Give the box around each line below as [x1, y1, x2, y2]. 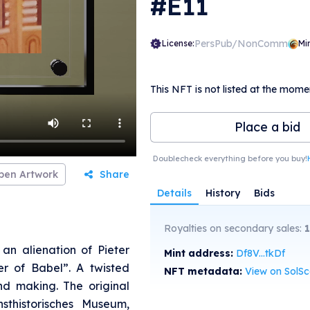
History [205, 187, 240, 199]
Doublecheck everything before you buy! [153, 154, 308, 163]
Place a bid [234, 119, 300, 135]
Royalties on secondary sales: [163, 222, 304, 235]
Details [156, 187, 192, 199]
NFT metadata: [163, 265, 245, 277]
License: [161, 38, 194, 48]
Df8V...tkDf [235, 247, 285, 259]
